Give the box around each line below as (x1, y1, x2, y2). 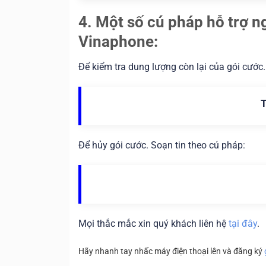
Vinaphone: (78, 33, 158, 51)
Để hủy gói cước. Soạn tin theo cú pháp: (78, 140, 245, 151)
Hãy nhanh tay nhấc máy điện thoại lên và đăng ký (78, 246, 264, 257)
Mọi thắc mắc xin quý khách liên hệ (78, 218, 229, 230)
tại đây (229, 218, 257, 230)
